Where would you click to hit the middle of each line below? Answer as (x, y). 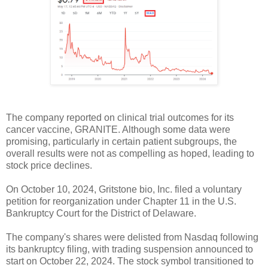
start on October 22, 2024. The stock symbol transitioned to (130, 261)
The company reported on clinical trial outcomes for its (120, 118)
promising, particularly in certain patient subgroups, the (121, 142)
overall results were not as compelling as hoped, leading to (130, 154)
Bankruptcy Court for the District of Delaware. (101, 214)
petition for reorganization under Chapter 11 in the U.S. (121, 202)
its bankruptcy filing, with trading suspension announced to (130, 249)
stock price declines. (49, 166)
